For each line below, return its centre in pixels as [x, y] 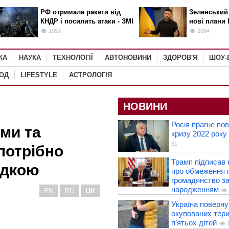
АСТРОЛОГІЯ [90, 75]
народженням [195, 190]
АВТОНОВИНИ [128, 58]
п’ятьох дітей [194, 223]
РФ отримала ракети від [80, 12]
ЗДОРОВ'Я [180, 58]
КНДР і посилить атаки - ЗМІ [87, 21]
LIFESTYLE [39, 75]
